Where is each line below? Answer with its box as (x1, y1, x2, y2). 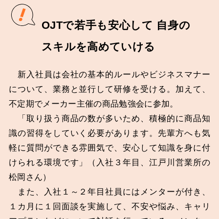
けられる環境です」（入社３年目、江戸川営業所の (8, 157, 211, 167)
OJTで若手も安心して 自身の (42, 19, 190, 31)
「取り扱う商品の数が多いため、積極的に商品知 (8, 113, 211, 123)
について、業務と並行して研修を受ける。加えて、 (8, 84, 211, 94)
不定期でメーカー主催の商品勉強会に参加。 (8, 99, 178, 109)
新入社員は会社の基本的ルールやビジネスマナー (8, 69, 211, 79)
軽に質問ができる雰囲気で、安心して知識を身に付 (8, 143, 211, 153)
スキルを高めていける (42, 40, 155, 53)
